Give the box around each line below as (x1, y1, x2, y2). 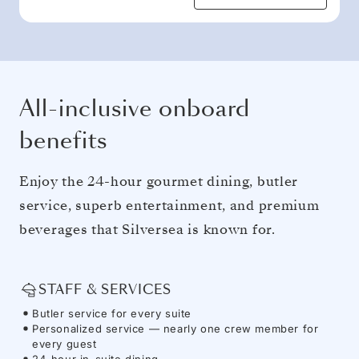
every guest (32, 337, 97, 350)
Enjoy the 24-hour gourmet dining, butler (19, 171, 299, 191)
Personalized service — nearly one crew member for (32, 321, 319, 335)
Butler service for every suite (32, 306, 192, 320)
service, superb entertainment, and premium (19, 196, 320, 215)
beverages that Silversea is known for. (19, 220, 276, 239)
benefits (19, 124, 107, 156)
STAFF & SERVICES (38, 280, 171, 300)
